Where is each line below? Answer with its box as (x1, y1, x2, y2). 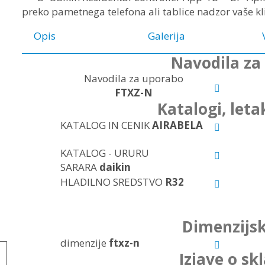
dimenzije (60, 235, 109, 250)
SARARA (60, 160, 99, 174)
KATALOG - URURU (60, 146, 149, 160)
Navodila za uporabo (84, 72, 184, 86)
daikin (99, 160, 131, 174)
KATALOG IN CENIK (60, 118, 152, 132)
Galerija (148, 29, 186, 43)
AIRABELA (151, 118, 203, 132)
